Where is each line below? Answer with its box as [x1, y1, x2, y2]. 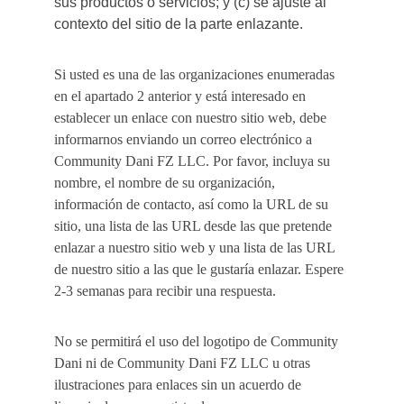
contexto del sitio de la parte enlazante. [54, 16, 303, 32]
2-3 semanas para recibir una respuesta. [54, 283, 276, 298]
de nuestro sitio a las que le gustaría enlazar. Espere [54, 262, 347, 277]
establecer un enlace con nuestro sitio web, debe [54, 110, 330, 125]
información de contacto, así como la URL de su [54, 197, 332, 212]
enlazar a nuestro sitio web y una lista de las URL [54, 240, 338, 255]
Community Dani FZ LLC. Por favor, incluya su [54, 153, 334, 169]
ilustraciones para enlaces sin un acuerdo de [54, 377, 305, 392]
